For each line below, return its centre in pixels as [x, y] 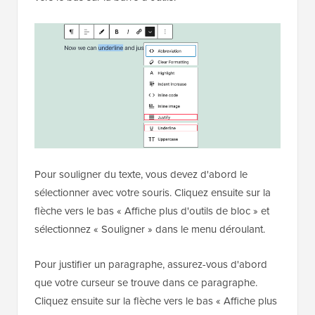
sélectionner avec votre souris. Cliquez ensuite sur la [153, 193]
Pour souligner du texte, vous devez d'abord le [141, 175]
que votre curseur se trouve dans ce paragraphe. [146, 283]
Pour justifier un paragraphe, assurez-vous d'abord [151, 265]
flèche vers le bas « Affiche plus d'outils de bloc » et [152, 211]
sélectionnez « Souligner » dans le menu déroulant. [150, 230]
